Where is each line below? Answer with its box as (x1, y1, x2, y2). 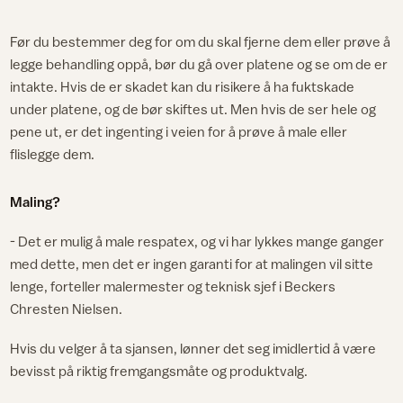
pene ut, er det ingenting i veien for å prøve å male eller (10, 122, 348, 139)
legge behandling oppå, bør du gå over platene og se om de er (10, 55, 389, 72)
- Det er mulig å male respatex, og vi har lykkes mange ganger (10, 233, 385, 250)
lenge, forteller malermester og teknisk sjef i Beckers (10, 278, 336, 295)
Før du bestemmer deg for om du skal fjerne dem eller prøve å (10, 32, 391, 49)
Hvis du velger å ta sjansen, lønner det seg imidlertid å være (10, 339, 377, 356)
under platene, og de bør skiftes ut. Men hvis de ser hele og (10, 100, 377, 117)
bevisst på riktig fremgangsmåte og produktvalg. (10, 362, 309, 379)
